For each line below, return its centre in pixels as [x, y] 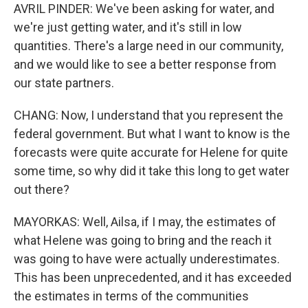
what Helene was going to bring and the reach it [143, 240]
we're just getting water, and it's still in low [128, 27]
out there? [42, 189]
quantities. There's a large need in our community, [148, 46]
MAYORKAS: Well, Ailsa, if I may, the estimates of [145, 222]
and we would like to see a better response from [145, 64]
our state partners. [64, 83]
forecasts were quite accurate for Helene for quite [151, 152]
